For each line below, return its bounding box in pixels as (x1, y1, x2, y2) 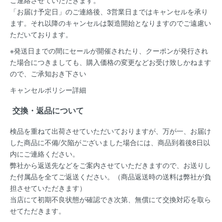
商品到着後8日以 (158, 137, 210, 147)
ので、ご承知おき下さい (10, 68, 86, 78)
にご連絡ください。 (17, 148, 79, 159)
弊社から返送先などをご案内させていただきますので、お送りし (10, 160, 211, 170)
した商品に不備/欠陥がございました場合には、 (10, 137, 158, 147)
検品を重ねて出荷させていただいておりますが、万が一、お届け (10, 125, 211, 136)
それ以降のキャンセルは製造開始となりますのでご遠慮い (31, 17, 211, 28)
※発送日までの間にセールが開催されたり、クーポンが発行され (10, 45, 208, 55)
